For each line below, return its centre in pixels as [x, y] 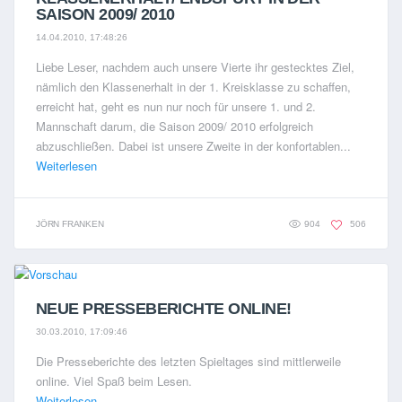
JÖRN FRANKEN [70, 223]
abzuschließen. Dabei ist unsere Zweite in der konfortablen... [193, 145]
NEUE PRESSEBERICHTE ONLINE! [164, 309]
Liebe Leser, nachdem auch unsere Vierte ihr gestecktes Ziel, [195, 66]
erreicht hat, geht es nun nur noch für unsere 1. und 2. [176, 106]
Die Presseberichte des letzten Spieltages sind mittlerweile [188, 361]
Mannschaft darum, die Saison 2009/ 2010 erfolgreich [175, 126]
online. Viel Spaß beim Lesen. [114, 380]
